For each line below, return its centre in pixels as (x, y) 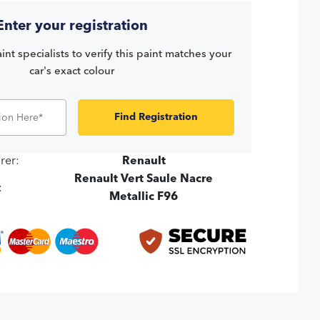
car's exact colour (72, 72)
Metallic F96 (144, 197)
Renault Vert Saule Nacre (144, 180)
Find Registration (156, 117)
